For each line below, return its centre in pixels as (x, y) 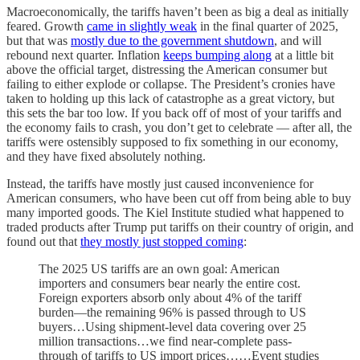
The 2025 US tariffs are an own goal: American (159, 269)
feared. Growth (47, 27)
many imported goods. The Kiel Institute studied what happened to (175, 213)
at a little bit (303, 55)
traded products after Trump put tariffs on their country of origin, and (180, 227)
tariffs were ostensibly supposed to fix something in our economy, (172, 142)
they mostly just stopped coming (162, 242)
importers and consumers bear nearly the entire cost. (170, 284)
